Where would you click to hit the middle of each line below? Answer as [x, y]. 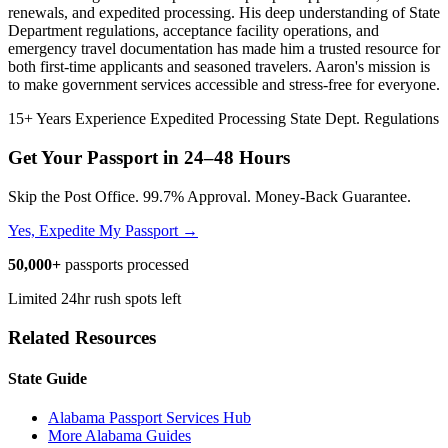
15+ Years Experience [79, 119]
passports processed [125, 264]
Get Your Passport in [96, 158]
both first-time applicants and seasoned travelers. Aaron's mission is [219, 67]
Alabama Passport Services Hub [149, 418]
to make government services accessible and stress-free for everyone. [224, 85]
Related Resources [82, 337]
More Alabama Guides [119, 436]
